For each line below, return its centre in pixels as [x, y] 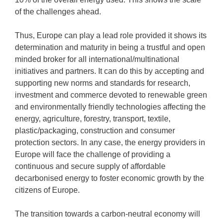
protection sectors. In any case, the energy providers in [110, 142]
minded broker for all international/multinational [97, 59]
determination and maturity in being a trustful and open [110, 47]
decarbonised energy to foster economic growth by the [110, 178]
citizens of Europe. [47, 190]
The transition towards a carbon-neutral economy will [108, 214]
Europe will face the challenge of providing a [93, 154]
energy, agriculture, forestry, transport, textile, [93, 119]
